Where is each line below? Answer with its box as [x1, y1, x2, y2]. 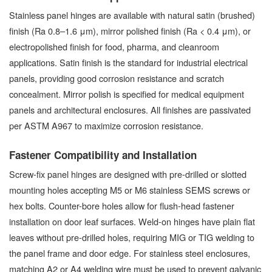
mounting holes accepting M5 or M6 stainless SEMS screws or [9, 183, 250, 197]
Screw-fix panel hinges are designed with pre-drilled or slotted [9, 168, 246, 181]
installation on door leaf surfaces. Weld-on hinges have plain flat [9, 215, 255, 228]
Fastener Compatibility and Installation [9, 148, 197, 163]
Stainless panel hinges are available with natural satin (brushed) [9, 8, 255, 22]
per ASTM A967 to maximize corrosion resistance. [9, 119, 203, 132]
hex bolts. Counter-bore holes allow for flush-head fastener [9, 199, 234, 212]
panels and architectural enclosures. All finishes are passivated [9, 103, 251, 117]
